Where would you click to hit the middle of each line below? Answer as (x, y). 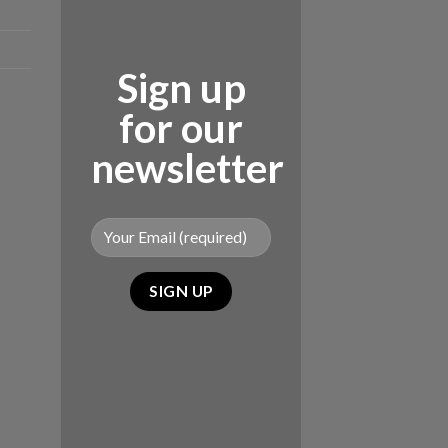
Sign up (181, 87)
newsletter (187, 167)
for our (181, 127)
